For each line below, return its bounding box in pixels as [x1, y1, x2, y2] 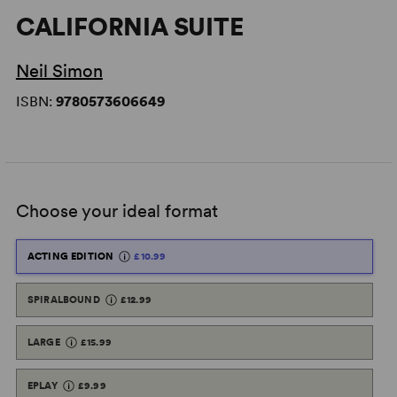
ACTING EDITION [27, 250, 114, 262]
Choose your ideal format [15, 200, 218, 222]
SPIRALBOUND [27, 292, 100, 306]
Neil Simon [15, 60, 103, 82]
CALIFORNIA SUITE [15, 12, 244, 42]
